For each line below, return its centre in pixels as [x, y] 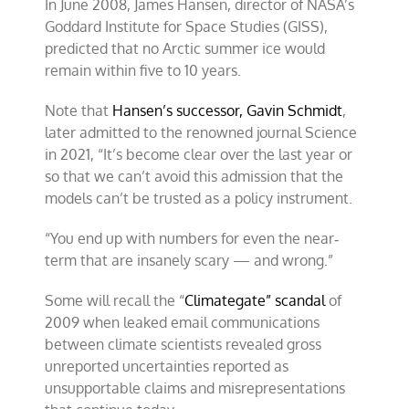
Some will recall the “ [115, 300]
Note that [79, 110]
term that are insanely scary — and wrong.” [189, 260]
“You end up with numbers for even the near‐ [192, 238]
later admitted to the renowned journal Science [201, 132]
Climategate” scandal [255, 300]
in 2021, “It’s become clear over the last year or [199, 154]
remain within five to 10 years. [143, 70]
